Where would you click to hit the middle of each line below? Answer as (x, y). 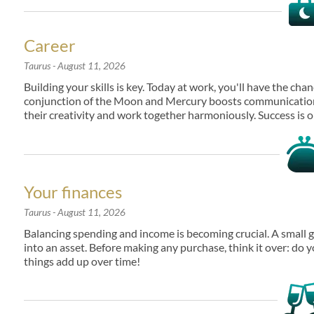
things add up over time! (82, 261)
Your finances (73, 192)
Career (50, 45)
